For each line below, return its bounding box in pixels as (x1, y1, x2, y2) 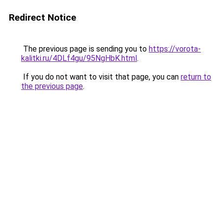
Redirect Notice (9, 12, 76, 23)
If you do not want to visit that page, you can (21, 72, 181, 82)
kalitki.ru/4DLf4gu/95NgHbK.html (21, 54, 137, 63)
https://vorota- (149, 44, 201, 54)
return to (181, 72, 211, 82)
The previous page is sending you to (21, 44, 149, 54)
